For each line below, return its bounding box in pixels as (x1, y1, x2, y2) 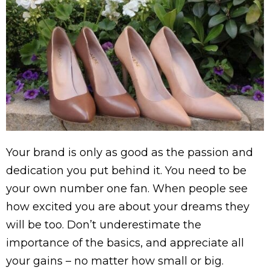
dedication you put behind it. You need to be (6, 164, 246, 178)
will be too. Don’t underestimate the (6, 218, 201, 232)
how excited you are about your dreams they (6, 200, 250, 214)
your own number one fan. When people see (6, 182, 248, 196)
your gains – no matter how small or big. (6, 254, 224, 268)
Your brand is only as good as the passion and (6, 146, 253, 160)
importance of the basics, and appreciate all (6, 236, 244, 250)
